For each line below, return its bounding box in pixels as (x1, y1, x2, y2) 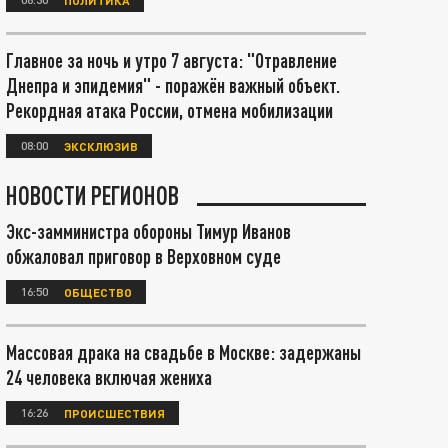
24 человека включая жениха (6, 365, 212, 389)
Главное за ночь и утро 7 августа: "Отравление (6, 48, 337, 72)
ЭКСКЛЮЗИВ (64, 138, 138, 153)
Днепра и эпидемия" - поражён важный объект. (6, 73, 340, 97)
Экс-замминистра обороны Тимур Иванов (6, 219, 291, 243)
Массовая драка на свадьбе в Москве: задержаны (6, 340, 361, 364)
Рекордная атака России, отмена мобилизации (6, 98, 333, 122)
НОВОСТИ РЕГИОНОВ (6, 180, 179, 210)
